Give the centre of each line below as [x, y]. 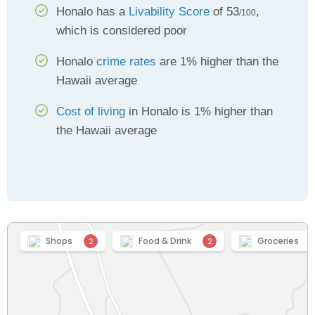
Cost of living [91, 111]
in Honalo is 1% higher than [199, 111]
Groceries [278, 241]
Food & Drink [165, 241]
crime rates [126, 62]
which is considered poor [122, 31]
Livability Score [169, 12]
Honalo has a [92, 12]
